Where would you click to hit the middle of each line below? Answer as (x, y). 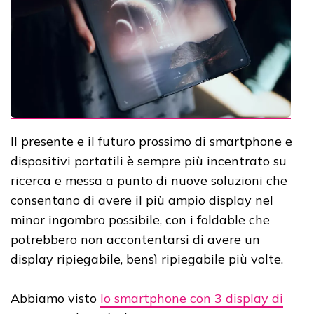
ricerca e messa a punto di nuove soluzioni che (149, 180)
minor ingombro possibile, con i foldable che (140, 219)
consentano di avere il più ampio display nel (142, 200)
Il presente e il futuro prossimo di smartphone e (151, 141)
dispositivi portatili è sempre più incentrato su (149, 161)
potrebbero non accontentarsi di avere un (135, 239)
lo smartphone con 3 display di (192, 298)
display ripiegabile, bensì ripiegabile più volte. (147, 259)
